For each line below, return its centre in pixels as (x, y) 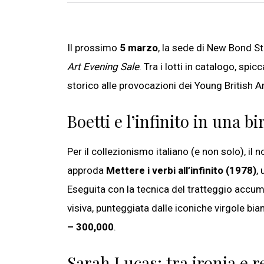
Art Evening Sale (103, 67)
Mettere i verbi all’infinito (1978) (181, 171)
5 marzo (139, 48)
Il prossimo (93, 48)
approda (87, 171)
